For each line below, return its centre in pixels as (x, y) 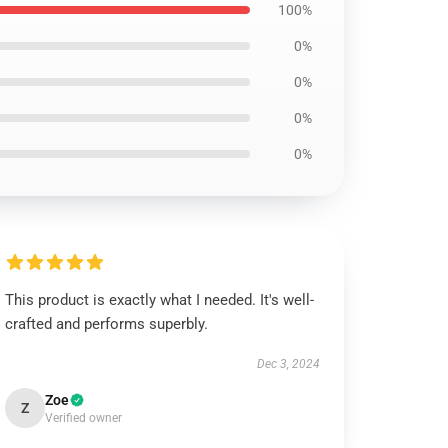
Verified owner (84, 418)
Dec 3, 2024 (288, 364)
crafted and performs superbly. (107, 324)
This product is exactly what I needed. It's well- (160, 300)
